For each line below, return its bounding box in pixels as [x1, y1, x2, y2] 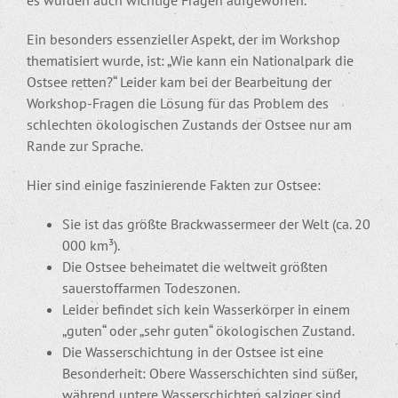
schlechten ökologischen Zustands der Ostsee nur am [27, 115, 352, 133]
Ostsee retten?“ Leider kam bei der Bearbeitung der [27, 72, 331, 91]
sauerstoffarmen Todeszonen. [62, 278, 240, 297]
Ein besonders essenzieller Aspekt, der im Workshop [27, 29, 340, 48]
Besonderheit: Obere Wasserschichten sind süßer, [62, 363, 357, 382]
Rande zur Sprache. [27, 136, 143, 155]
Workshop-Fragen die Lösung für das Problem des [27, 93, 329, 112]
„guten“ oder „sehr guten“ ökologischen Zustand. [62, 321, 354, 339]
